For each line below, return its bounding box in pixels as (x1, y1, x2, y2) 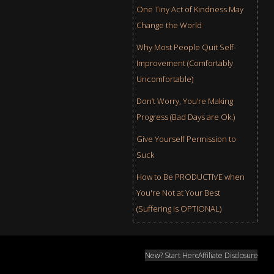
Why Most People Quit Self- (136, 41, 236, 53)
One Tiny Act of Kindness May (136, 3, 243, 15)
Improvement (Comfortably (136, 57, 233, 68)
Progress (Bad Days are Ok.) (136, 111, 235, 122)
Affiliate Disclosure (198, 250, 259, 261)
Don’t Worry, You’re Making (136, 95, 233, 106)
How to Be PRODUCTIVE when (136, 171, 245, 182)
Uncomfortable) (136, 73, 193, 84)
